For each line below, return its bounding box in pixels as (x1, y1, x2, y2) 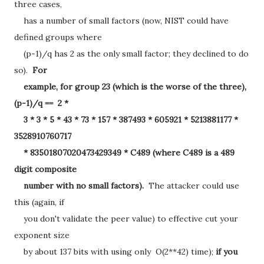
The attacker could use (146, 180, 239, 191)
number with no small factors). (14, 180, 146, 191)
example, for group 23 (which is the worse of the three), (14, 81, 246, 92)
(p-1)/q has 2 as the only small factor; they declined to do (14, 48, 249, 59)
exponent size (14, 230, 70, 240)
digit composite (14, 164, 77, 174)
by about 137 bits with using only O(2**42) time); (14, 246, 216, 257)
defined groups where (14, 32, 102, 42)
